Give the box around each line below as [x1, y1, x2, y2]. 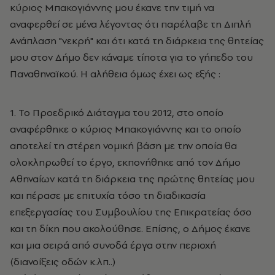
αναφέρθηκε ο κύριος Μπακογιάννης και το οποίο [10, 122, 241, 136]
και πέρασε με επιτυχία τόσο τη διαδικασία [10, 188, 206, 202]
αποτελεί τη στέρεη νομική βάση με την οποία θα [10, 139, 237, 152]
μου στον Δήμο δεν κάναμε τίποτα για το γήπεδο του [10, 50, 253, 64]
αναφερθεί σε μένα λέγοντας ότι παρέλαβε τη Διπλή [10, 17, 251, 31]
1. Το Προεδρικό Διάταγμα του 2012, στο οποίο [10, 106, 223, 119]
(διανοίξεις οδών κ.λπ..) [10, 255, 115, 268]
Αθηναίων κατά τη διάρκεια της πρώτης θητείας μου [10, 172, 255, 185]
